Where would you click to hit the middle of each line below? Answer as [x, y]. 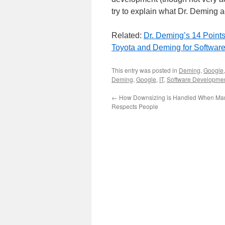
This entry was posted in [145, 70]
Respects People [135, 106]
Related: [128, 35]
